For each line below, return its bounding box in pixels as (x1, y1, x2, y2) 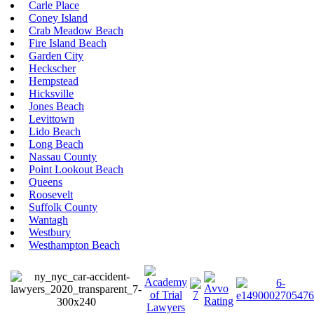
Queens (29, 176, 62, 189)
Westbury (29, 226, 71, 239)
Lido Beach (29, 125, 81, 138)
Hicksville (29, 88, 74, 100)
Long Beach (29, 138, 83, 151)
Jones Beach (29, 100, 84, 113)
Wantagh (29, 214, 68, 226)
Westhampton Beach (29, 239, 120, 252)
